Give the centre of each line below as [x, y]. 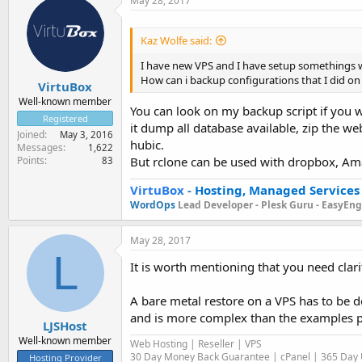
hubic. [147, 144]
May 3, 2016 [86, 134]
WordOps [154, 204]
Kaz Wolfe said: [176, 41]
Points [31, 160]
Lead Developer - [219, 204]
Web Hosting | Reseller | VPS [196, 343]
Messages [40, 147]
